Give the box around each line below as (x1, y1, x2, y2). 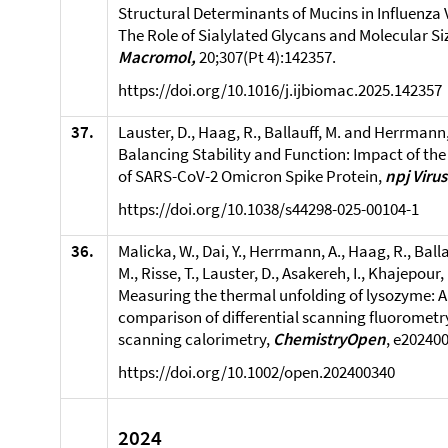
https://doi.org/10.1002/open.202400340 (118, 361, 395, 383)
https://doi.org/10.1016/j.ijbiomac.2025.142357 (118, 79, 442, 101)
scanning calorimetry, (118, 328, 273, 350)
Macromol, (118, 46, 196, 68)
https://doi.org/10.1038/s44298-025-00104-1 (118, 198, 419, 220)
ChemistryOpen (273, 328, 386, 350)
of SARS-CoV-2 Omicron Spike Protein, (118, 165, 382, 187)
